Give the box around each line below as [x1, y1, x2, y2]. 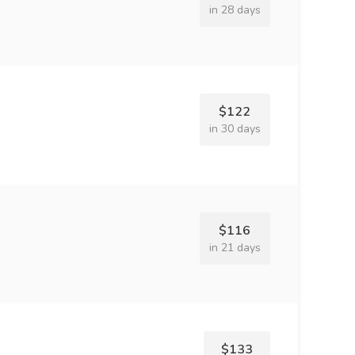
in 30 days [208, 121, 261, 136]
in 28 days [208, 2, 261, 17]
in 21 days [208, 240, 261, 255]
